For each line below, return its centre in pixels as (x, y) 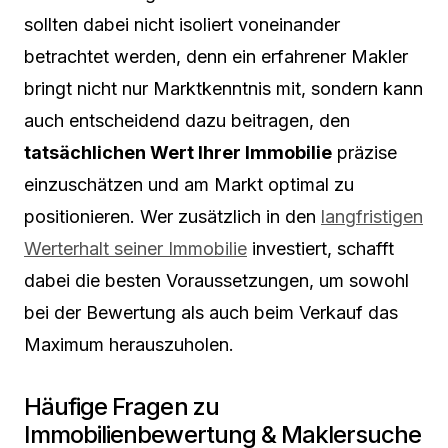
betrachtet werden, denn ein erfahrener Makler (216, 56)
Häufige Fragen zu (121, 406)
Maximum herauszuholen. (129, 344)
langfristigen (372, 216)
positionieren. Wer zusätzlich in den (172, 216)
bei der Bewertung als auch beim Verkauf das (211, 312)
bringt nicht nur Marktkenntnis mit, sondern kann (223, 88)
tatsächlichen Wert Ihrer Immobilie (178, 152)
